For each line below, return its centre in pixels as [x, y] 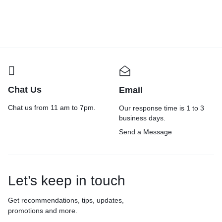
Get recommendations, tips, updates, [66, 200]
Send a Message [145, 132]
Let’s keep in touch [67, 180]
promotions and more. [43, 210]
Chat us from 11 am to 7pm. [52, 107]
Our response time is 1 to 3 [162, 108]
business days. [142, 118]
